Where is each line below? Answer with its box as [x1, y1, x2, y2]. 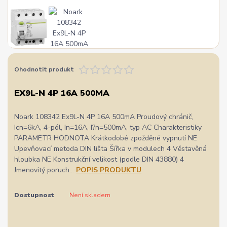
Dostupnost [14, 191, 55, 200]
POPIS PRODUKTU [76, 165, 142, 175]
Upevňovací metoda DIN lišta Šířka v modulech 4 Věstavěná [14, 144, 207, 154]
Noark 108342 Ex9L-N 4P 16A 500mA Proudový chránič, [14, 112, 194, 122]
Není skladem [69, 191, 110, 200]
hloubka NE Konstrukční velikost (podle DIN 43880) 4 [14, 155, 184, 165]
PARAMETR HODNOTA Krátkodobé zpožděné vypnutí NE [14, 133, 198, 143]
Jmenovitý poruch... [14, 165, 77, 175]
